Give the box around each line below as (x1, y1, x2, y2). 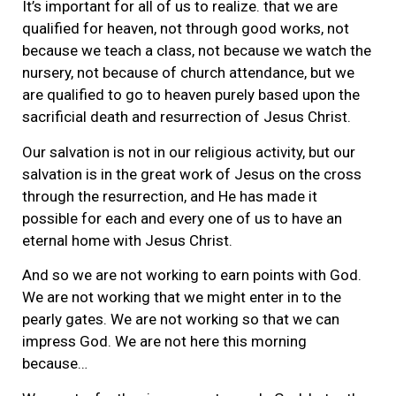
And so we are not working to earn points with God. (22, 266, 362, 285)
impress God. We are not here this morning (22, 332, 307, 351)
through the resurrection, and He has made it (22, 187, 317, 205)
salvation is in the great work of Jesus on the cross (22, 164, 362, 183)
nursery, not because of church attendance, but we (22, 64, 354, 82)
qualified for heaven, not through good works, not (22, 19, 349, 38)
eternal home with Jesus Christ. (22, 231, 232, 249)
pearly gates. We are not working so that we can (22, 310, 339, 329)
